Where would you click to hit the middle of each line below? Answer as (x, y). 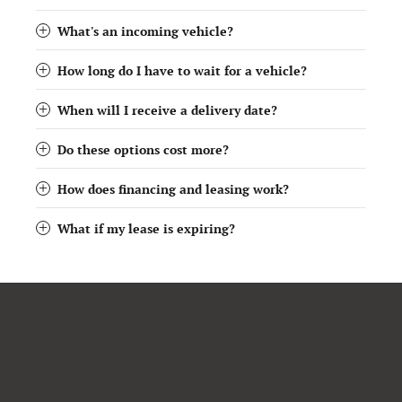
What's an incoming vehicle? (145, 32)
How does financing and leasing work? (173, 190)
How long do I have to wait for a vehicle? (182, 72)
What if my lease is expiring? (146, 230)
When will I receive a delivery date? (167, 111)
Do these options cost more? (143, 151)
